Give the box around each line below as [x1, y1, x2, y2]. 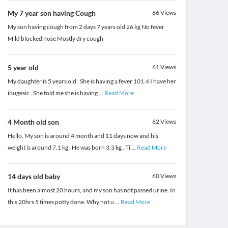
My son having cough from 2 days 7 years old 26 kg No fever [7, 23, 164, 31]
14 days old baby [7, 172, 60, 181]
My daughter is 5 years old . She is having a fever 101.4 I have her [7, 77, 176, 85]
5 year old [7, 63, 39, 72]
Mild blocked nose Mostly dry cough [7, 35, 103, 43]
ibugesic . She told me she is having [7, 89, 99, 97]
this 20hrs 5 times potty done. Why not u [7, 198, 115, 206]
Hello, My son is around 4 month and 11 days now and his [7, 132, 158, 140]
